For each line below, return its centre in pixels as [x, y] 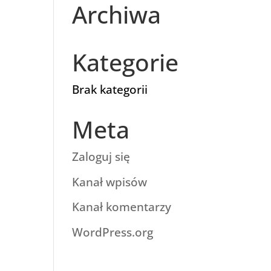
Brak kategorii [110, 90]
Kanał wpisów [110, 182]
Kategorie [126, 62]
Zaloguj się [101, 157]
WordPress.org [113, 232]
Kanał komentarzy [122, 207]
